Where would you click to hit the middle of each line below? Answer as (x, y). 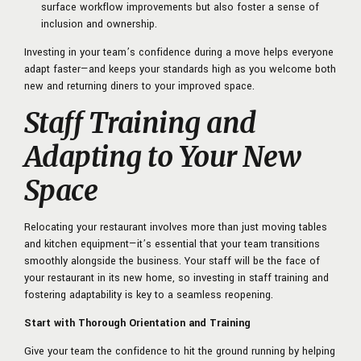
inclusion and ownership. (99, 25)
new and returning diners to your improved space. (139, 87)
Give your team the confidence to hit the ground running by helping (180, 352)
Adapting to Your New (163, 158)
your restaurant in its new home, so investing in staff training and (176, 278)
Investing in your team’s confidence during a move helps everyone (179, 53)
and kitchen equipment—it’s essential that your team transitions (172, 245)
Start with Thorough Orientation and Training (137, 324)
